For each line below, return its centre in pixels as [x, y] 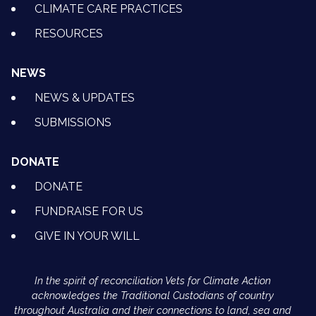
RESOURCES [69, 33]
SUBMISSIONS [73, 122]
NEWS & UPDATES [85, 97]
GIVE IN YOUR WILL [87, 236]
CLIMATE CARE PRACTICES [109, 8]
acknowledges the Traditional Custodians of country [152, 295]
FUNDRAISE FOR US [89, 211]
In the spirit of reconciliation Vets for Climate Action [152, 280]
